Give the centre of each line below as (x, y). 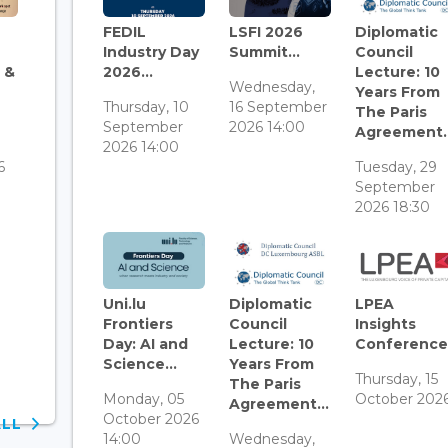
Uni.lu (124, 304)
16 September (277, 106)
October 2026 (150, 419)
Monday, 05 (143, 399)
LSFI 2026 (265, 31)
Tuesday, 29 (395, 166)
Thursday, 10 (145, 106)
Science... (139, 364)
